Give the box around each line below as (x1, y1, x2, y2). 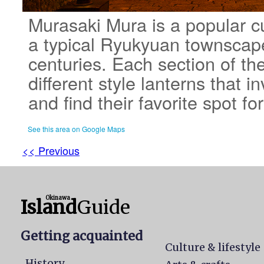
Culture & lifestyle (165, 240, 261, 254)
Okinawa (45, 194, 70, 202)
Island (21, 196, 77, 219)
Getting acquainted (21, 228, 143, 244)
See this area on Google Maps (28, 124, 125, 134)
